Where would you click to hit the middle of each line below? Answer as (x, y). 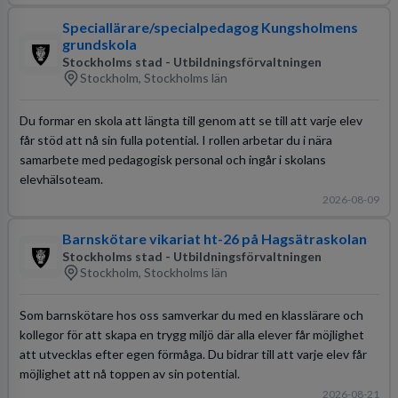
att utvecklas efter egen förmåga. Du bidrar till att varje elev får (193, 354)
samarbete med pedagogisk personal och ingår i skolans (172, 159)
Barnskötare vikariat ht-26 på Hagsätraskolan (214, 238)
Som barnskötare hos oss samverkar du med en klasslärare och (191, 314)
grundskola (99, 44)
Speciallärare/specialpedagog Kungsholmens (210, 27)
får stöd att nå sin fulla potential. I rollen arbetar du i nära (175, 139)
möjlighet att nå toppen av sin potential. (129, 373)
